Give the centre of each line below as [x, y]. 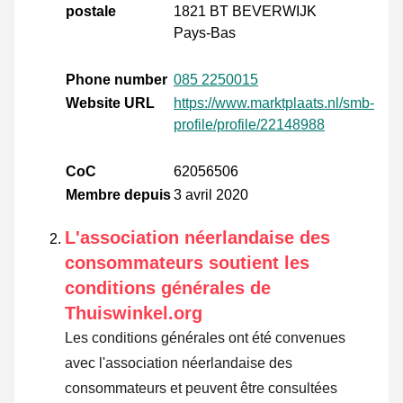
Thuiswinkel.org [134, 313]
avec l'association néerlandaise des [179, 363]
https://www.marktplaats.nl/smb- [274, 103]
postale [91, 12]
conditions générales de [168, 288]
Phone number [116, 80]
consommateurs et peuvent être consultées [201, 389]
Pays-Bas [205, 33]
